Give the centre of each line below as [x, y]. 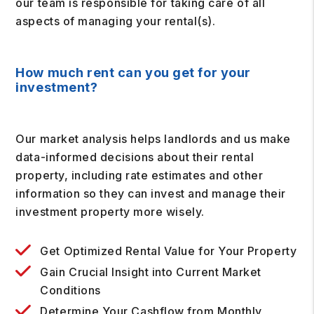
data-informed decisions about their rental [135, 157]
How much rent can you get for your [133, 73]
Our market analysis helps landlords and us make [153, 139]
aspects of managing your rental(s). [116, 21]
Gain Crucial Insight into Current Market [151, 272]
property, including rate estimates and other [139, 175]
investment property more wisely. [110, 212]
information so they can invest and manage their [151, 193]
